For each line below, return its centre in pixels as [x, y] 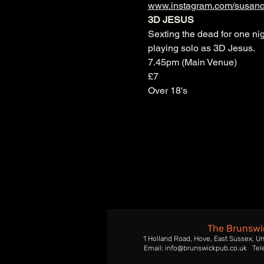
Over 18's [167, 91]
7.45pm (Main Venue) [192, 62]
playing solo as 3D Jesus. [201, 48]
